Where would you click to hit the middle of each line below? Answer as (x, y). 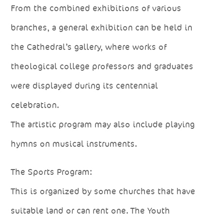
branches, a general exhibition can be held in (102, 27)
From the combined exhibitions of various (96, 8)
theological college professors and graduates (102, 66)
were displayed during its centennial (85, 85)
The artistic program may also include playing (103, 124)
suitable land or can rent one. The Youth (91, 210)
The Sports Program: (52, 172)
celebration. (35, 105)
